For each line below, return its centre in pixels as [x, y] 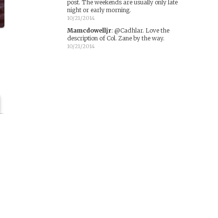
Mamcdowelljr [89, 30]
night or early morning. [99, 10]
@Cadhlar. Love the [142, 30]
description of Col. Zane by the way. [116, 38]
